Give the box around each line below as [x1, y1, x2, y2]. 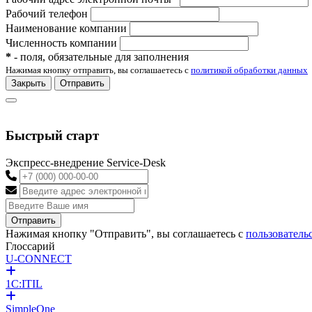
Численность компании [6, 36, 117, 49]
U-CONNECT [6, 253, 72, 265]
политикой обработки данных [191, 64, 308, 75]
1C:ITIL [6, 278, 42, 290]
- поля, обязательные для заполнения [11, 50, 189, 63]
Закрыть [11, 77, 46, 88]
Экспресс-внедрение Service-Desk [6, 157, 166, 169]
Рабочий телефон [6, 7, 88, 19]
